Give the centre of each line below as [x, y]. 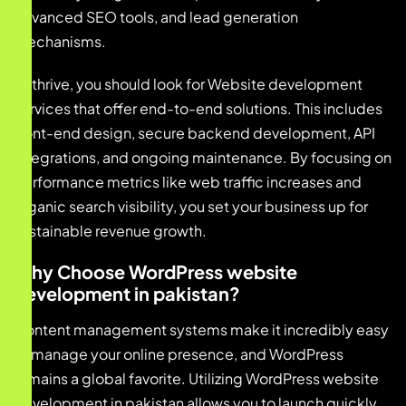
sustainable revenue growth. [110, 231]
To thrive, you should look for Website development [188, 84]
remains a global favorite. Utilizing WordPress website [196, 379]
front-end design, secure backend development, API [194, 133]
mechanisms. [60, 42]
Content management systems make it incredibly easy [201, 330]
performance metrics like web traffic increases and [188, 182]
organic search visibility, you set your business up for [191, 207]
